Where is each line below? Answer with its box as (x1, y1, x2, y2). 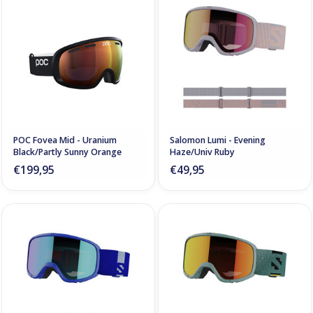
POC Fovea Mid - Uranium (13, 133, 117, 146)
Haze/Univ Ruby (170, 145, 235, 158)
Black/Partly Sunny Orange (13, 145, 122, 158)
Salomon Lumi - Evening (170, 133, 265, 146)
